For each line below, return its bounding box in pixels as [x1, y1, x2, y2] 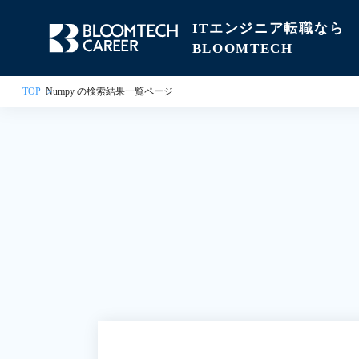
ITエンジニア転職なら [192, 20, 345, 36]
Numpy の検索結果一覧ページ [46, 86, 173, 97]
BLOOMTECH [192, 40, 293, 56]
